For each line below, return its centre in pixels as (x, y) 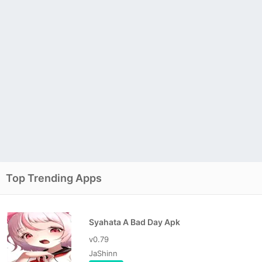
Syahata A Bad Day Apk (135, 222)
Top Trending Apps (54, 178)
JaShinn (103, 254)
